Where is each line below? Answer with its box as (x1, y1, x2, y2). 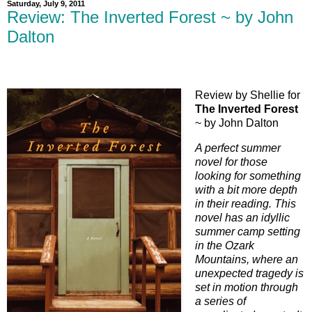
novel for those (195, 155, 267, 168)
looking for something (195, 169, 301, 182)
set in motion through (195, 281, 298, 293)
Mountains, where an (195, 253, 298, 265)
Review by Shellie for (195, 88, 300, 101)
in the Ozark (195, 239, 254, 251)
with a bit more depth (195, 183, 297, 196)
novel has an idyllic (195, 211, 290, 224)
